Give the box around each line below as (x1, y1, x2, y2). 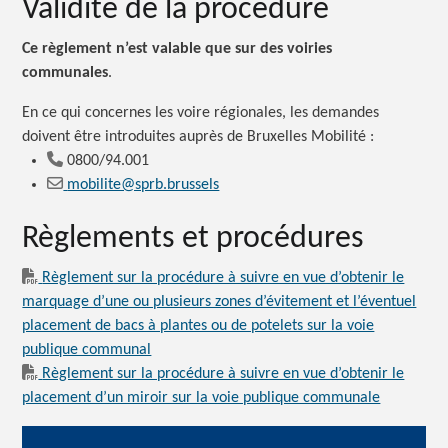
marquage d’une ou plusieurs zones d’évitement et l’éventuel (22, 293, 417, 310)
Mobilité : (311, 129, 375, 146)
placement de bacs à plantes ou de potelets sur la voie (22, 317, 375, 334)
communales (22, 65, 109, 82)
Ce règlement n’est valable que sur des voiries (22, 41, 333, 58)
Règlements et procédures (22, 222, 365, 255)
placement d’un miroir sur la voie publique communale (22, 389, 381, 406)
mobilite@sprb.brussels (67, 177, 220, 194)
